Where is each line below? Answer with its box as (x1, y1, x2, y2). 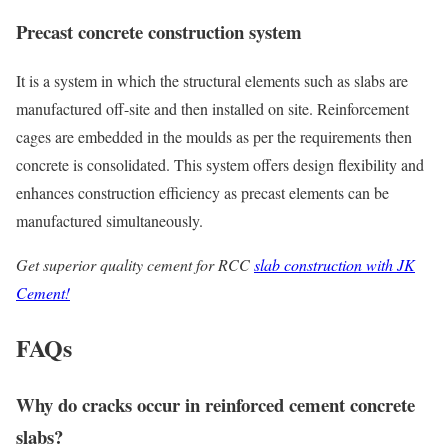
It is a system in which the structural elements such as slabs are (16, 69, 408, 91)
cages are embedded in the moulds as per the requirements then (16, 125, 412, 147)
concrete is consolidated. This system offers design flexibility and (16, 153, 424, 175)
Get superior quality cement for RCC (16, 253, 254, 275)
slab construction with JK (254, 253, 415, 275)
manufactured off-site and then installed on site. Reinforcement (16, 97, 409, 119)
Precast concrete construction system (16, 18, 302, 46)
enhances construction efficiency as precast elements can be (16, 181, 389, 203)
